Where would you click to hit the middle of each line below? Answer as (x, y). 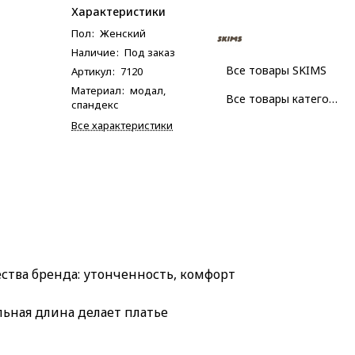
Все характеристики (122, 125)
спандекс (95, 105)
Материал (97, 90)
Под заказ (150, 52)
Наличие (95, 52)
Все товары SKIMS (276, 70)
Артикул (93, 71)
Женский (123, 33)
